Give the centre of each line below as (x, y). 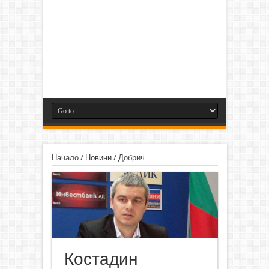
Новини (98, 157)
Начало (65, 157)
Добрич (131, 157)
